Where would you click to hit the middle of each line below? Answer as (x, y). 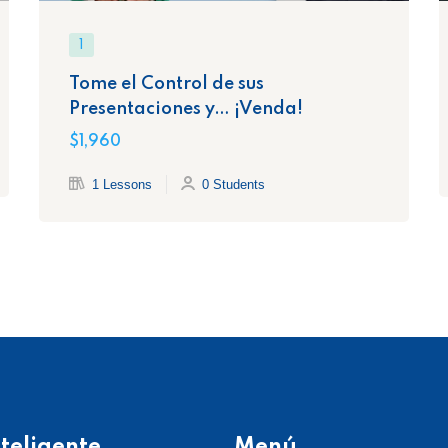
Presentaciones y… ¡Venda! (186, 108)
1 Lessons (122, 184)
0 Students (233, 184)
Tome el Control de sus (166, 83)
